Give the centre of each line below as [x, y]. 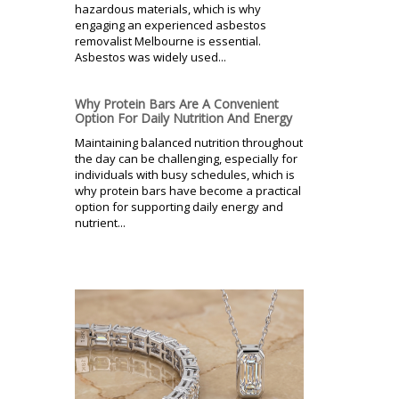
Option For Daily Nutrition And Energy [183, 118]
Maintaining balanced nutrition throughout [189, 142]
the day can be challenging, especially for [186, 158]
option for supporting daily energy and [179, 206]
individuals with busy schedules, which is [185, 174]
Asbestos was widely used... [151, 57]
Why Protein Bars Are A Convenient [177, 103]
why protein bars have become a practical [188, 190]
